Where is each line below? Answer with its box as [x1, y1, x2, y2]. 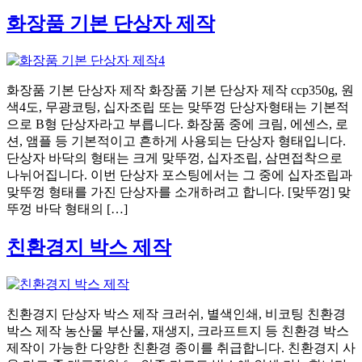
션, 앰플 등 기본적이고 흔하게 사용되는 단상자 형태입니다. [6, 133, 346, 148]
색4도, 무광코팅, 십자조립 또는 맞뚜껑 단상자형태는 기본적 [6, 99, 349, 114]
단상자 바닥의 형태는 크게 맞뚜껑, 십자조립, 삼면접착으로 [6, 150, 343, 165]
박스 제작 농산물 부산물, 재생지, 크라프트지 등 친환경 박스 [6, 323, 349, 338]
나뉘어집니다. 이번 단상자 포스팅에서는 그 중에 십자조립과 [6, 167, 352, 182]
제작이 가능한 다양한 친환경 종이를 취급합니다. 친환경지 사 [6, 340, 356, 355]
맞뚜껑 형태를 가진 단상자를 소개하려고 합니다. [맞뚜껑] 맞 [6, 184, 351, 199]
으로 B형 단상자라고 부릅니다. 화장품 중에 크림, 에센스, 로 [6, 116, 348, 131]
